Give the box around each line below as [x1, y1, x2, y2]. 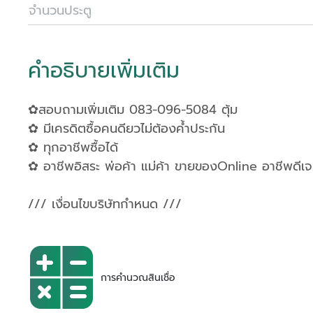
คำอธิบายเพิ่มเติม [28, 54, 180, 87]
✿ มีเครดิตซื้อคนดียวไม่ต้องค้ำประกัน [28, 119, 225, 138]
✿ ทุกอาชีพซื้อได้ [28, 138, 123, 157]
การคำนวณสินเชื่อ [101, 270, 175, 285]
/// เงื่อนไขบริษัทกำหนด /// [28, 194, 182, 214]
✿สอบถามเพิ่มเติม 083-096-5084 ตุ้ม [28, 100, 238, 119]
